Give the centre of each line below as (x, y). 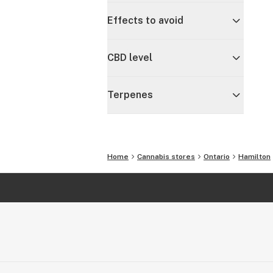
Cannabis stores (166, 157)
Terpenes (130, 95)
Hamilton (254, 157)
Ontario (217, 157)
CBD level (130, 58)
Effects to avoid (145, 20)
